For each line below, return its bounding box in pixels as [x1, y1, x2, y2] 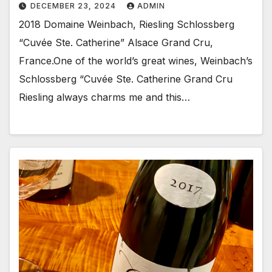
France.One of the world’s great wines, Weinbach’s [19, 55, 253, 67]
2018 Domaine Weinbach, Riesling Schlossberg [19, 18, 234, 31]
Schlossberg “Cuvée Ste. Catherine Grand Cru [19, 73, 233, 86]
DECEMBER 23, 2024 [30, 1, 118, 11]
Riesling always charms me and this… [19, 91, 190, 104]
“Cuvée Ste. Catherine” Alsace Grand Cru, [19, 36, 213, 49]
